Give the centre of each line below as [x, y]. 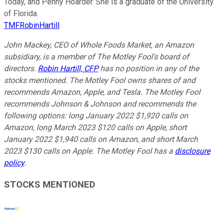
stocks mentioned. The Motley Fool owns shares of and [100, 80]
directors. [21, 68]
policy [14, 163]
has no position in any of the [149, 68]
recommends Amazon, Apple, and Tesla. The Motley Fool [102, 92]
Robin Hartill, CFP [68, 68]
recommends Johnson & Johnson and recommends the [100, 104]
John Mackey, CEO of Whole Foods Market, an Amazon [99, 45]
